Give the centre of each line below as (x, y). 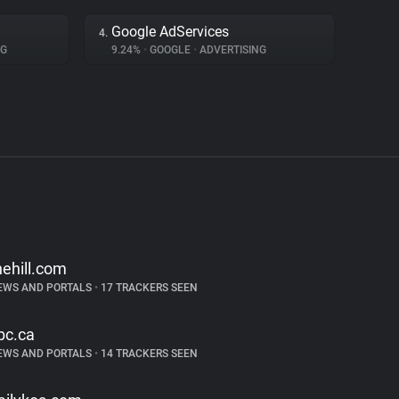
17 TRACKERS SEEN (147, 288)
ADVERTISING (232, 50)
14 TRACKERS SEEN (147, 354)
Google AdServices (170, 32)
